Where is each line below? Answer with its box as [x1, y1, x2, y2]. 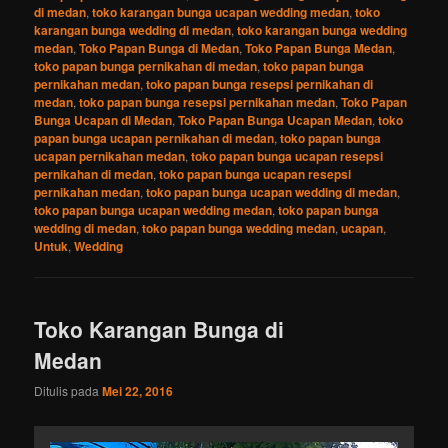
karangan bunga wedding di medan [34, 21, 232, 40]
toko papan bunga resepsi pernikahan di [146, 75, 374, 94]
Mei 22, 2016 [102, 381, 174, 400]
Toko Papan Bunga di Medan [79, 39, 240, 58]
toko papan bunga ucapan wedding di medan [146, 183, 398, 202]
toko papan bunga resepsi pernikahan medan [79, 93, 336, 112]
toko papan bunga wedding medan [142, 219, 336, 238]
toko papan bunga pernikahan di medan [34, 57, 258, 76]
